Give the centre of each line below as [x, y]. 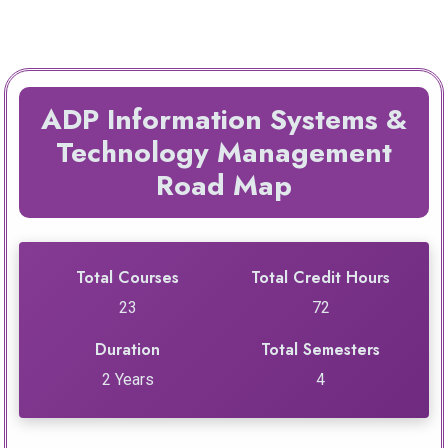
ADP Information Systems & [224, 120]
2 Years [127, 380]
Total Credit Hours [320, 278]
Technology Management [224, 153]
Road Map [224, 186]
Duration [127, 350]
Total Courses [127, 278]
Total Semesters [320, 350]
